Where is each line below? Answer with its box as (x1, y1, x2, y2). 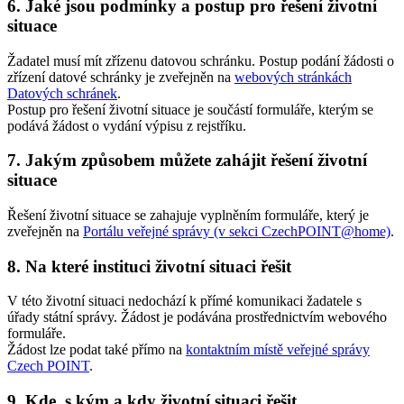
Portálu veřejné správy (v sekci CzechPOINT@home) (83, 223, 390, 239)
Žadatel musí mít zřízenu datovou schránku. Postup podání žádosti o (7, 52, 394, 69)
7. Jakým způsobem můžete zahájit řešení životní (7, 151, 367, 170)
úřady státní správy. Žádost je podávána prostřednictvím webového (7, 309, 387, 326)
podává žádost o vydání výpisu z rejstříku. (7, 117, 246, 133)
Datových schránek (7, 85, 117, 101)
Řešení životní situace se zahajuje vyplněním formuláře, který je (7, 207, 369, 223)
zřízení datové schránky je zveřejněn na (7, 69, 234, 85)
